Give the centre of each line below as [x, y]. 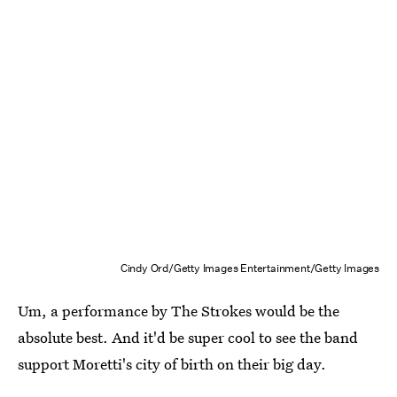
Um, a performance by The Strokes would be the [179, 310]
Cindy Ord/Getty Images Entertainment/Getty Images [249, 268]
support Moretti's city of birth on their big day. [172, 363]
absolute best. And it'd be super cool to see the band [188, 337]
